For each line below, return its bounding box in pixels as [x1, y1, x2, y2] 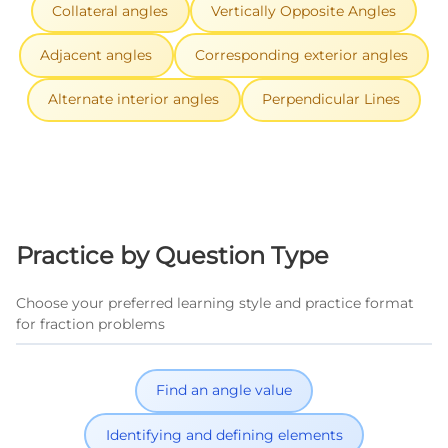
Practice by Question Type [16, 240, 329, 270]
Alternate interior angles [48, 90, 220, 109]
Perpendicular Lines [261, 90, 400, 109]
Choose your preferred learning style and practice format [16, 293, 414, 312]
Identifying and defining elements [105, 425, 343, 444]
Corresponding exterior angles [194, 45, 408, 64]
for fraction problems [16, 314, 165, 333]
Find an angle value [156, 381, 292, 400]
